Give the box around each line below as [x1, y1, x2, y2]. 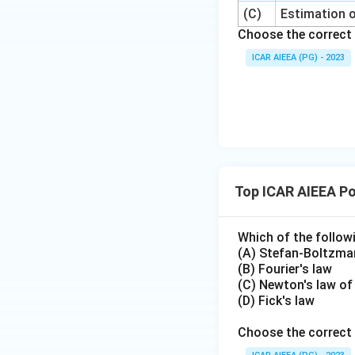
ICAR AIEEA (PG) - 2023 [252, 52, 345, 63]
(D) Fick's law [238, 293, 315, 308]
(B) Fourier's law [238, 261, 332, 277]
